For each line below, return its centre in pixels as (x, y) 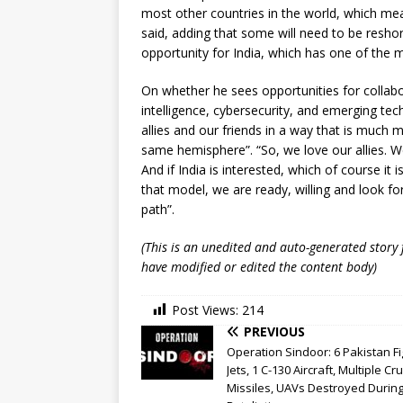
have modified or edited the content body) (259, 267)
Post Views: (205, 310)
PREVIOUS (274, 332)
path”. (158, 210)
